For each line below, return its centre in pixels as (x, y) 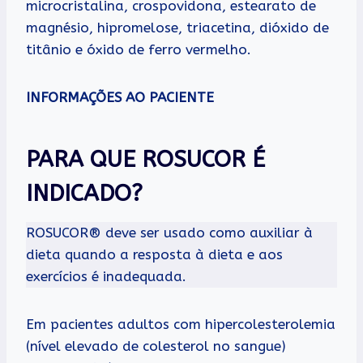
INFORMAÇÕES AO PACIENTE (120, 97)
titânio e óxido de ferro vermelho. (139, 49)
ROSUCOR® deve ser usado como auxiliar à (169, 232)
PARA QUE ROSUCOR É (145, 159)
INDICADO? (84, 193)
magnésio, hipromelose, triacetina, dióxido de (177, 27)
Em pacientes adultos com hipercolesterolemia (181, 324)
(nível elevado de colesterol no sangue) (156, 346)
